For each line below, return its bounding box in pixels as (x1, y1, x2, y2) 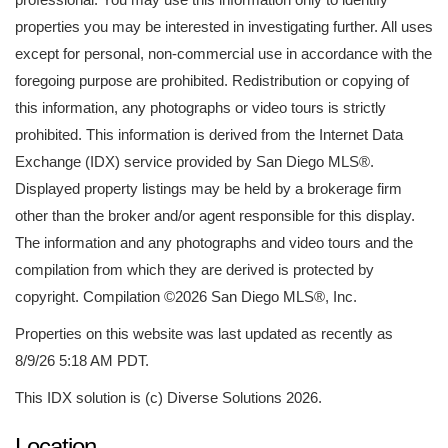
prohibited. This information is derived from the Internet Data (15, 126, 403, 143)
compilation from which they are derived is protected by (15, 261, 374, 278)
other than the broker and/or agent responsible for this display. (15, 207, 415, 224)
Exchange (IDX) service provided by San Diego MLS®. (15, 153, 374, 170)
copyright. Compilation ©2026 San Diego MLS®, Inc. (15, 288, 357, 305)
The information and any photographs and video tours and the (15, 234, 413, 251)
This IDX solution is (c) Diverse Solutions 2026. (15, 389, 322, 406)
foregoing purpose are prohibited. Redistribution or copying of (15, 72, 409, 89)
